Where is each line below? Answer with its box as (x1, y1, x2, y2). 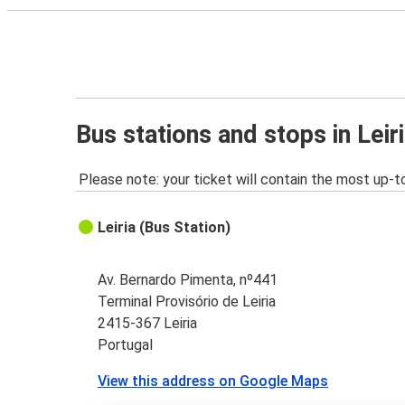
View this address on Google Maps (98, 372, 329, 391)
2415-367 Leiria (98, 315, 198, 333)
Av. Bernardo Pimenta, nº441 (98, 271, 278, 289)
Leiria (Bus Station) (98, 219, 231, 237)
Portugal (98, 336, 154, 354)
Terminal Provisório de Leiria (98, 293, 277, 311)
